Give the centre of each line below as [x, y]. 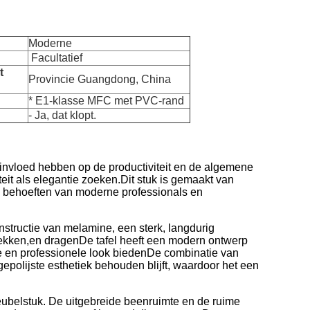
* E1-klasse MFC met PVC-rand [106, 101]
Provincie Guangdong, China [100, 79]
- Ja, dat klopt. [62, 115]
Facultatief [57, 58]
